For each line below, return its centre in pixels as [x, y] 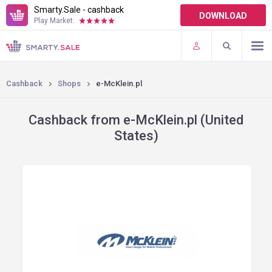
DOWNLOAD [223, 16]
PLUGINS [25, 49]
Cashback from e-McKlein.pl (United [136, 120]
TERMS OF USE [36, 24]
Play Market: [54, 21]
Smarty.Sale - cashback [79, 10]
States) [136, 136]
